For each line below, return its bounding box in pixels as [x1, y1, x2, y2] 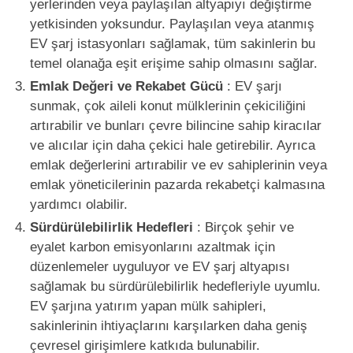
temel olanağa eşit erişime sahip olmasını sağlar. [29, 55, 318, 71]
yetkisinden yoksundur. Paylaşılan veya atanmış [29, 16, 314, 32]
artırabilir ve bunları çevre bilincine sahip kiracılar [29, 117, 321, 133]
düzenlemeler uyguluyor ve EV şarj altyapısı [29, 258, 290, 274]
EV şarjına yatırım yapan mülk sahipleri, [29, 298, 266, 314]
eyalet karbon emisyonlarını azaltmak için [29, 239, 275, 255]
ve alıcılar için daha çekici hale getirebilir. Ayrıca [29, 137, 315, 153]
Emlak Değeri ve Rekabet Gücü [29, 78, 223, 94]
